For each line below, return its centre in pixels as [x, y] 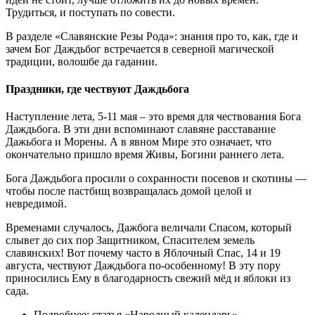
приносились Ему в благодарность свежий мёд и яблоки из [148, 278]
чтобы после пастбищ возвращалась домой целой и [129, 191]
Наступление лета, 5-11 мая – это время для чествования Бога [153, 117]
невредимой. [36, 204]
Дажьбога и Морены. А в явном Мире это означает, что [139, 142]
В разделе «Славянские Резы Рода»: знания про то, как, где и [152, 36]
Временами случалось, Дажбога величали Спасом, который [149, 228]
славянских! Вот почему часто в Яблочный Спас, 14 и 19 [143, 253]
